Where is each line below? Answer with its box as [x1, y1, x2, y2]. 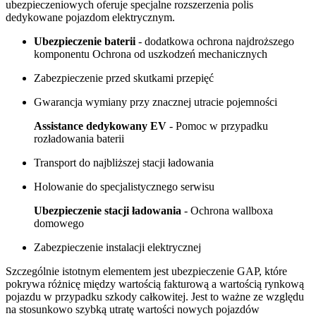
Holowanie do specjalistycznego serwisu [34, 180, 214, 193]
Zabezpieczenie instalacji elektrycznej [34, 241, 201, 253]
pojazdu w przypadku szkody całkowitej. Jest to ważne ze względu [6, 290, 304, 303]
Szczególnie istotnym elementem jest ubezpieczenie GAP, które [6, 265, 287, 277]
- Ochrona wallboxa [181, 204, 273, 217]
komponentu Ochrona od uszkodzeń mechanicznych [34, 47, 267, 60]
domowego [34, 217, 84, 229]
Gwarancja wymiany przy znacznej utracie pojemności [34, 95, 277, 108]
